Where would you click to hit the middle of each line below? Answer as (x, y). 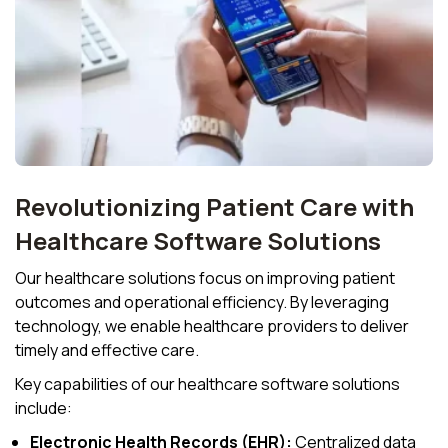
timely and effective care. (107, 349)
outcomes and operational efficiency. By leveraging (202, 301)
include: (43, 407)
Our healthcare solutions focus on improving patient (205, 277)
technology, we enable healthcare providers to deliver (212, 325)
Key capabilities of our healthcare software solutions (207, 383)
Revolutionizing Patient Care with (214, 206)
